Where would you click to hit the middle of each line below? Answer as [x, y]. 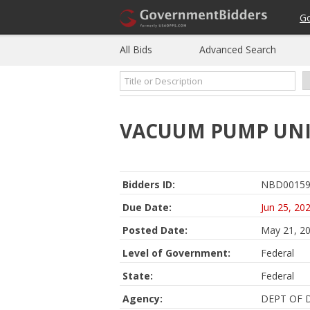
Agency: [143, 299]
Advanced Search [238, 49]
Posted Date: [155, 230]
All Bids [136, 49]
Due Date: [147, 207]
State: [138, 276]
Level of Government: [176, 253]
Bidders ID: [149, 184]
